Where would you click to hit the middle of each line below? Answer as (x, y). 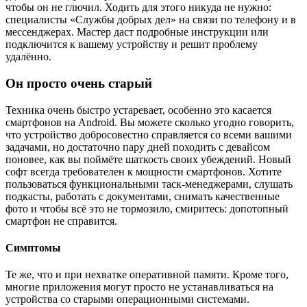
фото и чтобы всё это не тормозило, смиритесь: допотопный (147, 208)
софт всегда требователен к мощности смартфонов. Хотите (144, 171)
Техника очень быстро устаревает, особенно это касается (138, 110)
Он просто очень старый (79, 83)
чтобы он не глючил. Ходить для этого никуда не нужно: (138, 8)
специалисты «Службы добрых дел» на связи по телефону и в (151, 20)
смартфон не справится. (61, 221)
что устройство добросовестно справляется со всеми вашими (149, 134)
